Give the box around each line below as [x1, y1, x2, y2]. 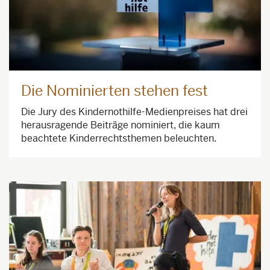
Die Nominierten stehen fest [21, 82, 208, 101]
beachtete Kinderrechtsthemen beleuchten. [21, 132, 216, 145]
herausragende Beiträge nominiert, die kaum [21, 119, 220, 132]
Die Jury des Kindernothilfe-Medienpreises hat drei [21, 105, 248, 119]
